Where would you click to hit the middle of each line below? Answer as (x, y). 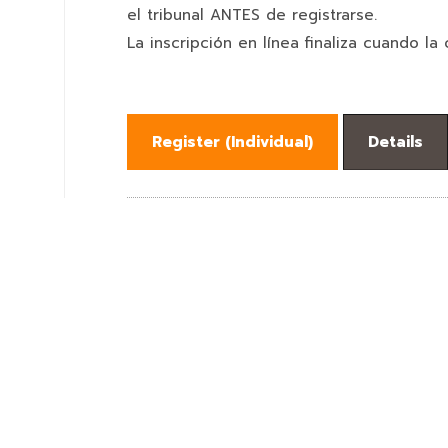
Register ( (191, 141)
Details (395, 141)
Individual (269, 141)
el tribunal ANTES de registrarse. (255, 15)
